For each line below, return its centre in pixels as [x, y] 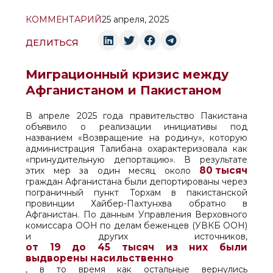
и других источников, [136, 236]
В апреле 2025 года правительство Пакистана [136, 116]
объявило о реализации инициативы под [136, 127]
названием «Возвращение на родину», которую [136, 138]
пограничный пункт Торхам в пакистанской [136, 193]
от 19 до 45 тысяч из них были [136, 247]
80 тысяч [223, 170]
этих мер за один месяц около [112, 171]
